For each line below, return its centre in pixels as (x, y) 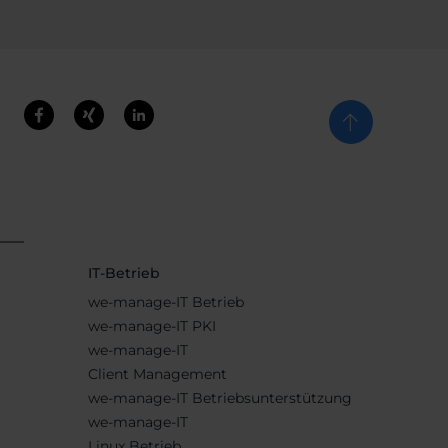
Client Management (157, 374)
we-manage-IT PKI (151, 326)
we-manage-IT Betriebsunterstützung (219, 398)
